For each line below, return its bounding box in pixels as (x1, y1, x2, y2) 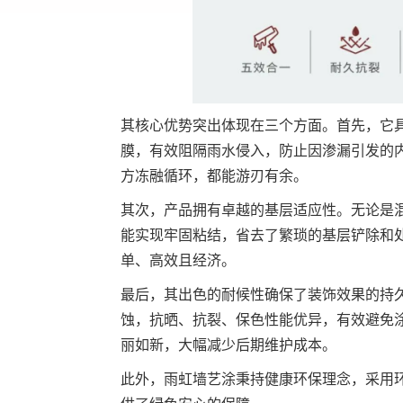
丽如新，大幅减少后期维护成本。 (121, 337, 337, 353)
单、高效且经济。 (121, 253, 237, 268)
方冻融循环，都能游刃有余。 (121, 168, 309, 184)
